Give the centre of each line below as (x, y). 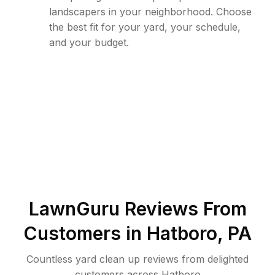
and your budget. (89, 42)
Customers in (85, 233)
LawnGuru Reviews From (137, 209)
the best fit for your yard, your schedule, (145, 27)
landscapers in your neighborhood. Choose (150, 12)
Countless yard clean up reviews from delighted (137, 259)
